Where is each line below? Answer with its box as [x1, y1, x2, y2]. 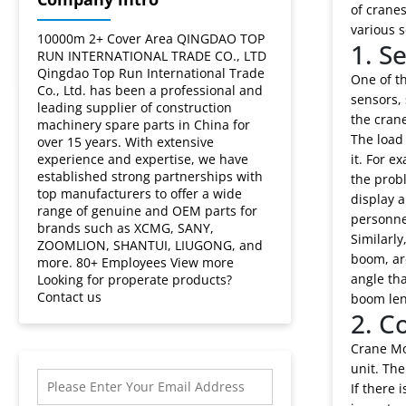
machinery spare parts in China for [37, 115, 251, 133]
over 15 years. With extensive [37, 132, 215, 150]
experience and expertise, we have [37, 150, 249, 168]
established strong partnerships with [37, 167, 264, 185]
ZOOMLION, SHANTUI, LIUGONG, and [37, 236, 264, 254]
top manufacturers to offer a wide [37, 184, 243, 202]
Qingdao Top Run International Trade [37, 63, 266, 82]
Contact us [37, 287, 102, 305]
